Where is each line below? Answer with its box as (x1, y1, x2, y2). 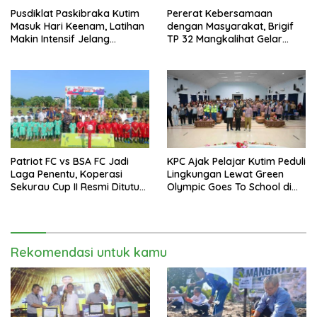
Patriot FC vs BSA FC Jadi (11, 155, 129, 168)
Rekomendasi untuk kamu (11, 244, 167, 260)
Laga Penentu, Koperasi (11, 168, 122, 180)
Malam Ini (11, 193, 55, 206)
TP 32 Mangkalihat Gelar (167, 32, 282, 45)
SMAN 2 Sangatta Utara (167, 193, 279, 206)
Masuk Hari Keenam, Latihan (11, 19, 144, 33)
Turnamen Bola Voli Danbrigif (167, 45, 306, 58)
